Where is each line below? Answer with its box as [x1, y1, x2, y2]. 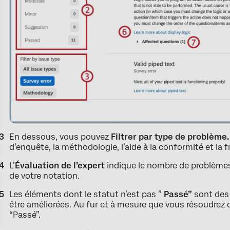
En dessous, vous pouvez [9, 132, 111, 142]
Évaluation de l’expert [15, 161, 105, 171]
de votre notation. [9, 171, 80, 181]
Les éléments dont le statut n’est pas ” [9, 189, 164, 200]
